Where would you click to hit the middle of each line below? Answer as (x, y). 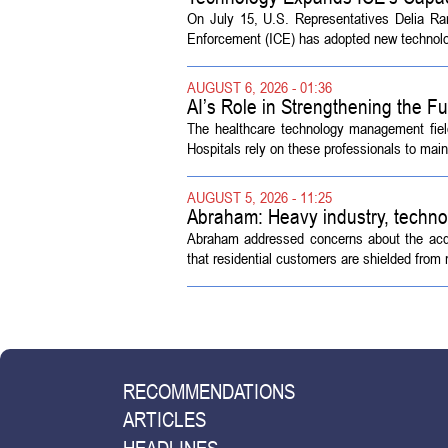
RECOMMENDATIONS (208, 391)
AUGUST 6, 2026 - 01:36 (259, 86)
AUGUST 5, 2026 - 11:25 (259, 196)
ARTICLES (164, 420)
